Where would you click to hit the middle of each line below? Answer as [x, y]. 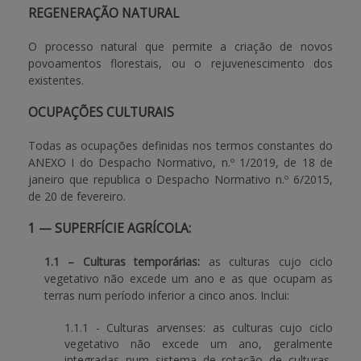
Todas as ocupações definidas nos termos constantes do [180, 145]
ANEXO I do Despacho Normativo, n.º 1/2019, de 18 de [180, 162]
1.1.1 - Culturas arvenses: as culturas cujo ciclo [199, 328]
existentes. [56, 80]
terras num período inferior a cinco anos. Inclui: [167, 295]
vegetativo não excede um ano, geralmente [199, 344]
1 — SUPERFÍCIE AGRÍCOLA [108, 228]
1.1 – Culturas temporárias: [122, 261]
